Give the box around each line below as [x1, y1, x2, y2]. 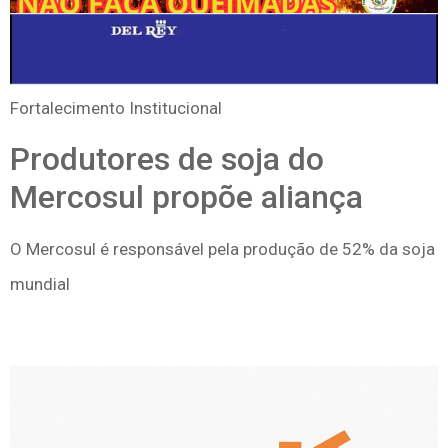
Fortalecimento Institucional [10, 97, 222, 118]
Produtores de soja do [10, 139, 324, 178]
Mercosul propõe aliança [10, 177, 363, 216]
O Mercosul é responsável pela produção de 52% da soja [10, 238, 435, 259]
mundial [10, 273, 70, 294]
